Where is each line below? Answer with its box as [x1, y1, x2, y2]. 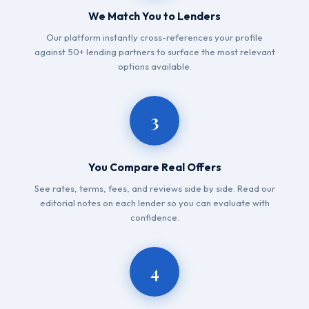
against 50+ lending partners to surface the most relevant [34, 46, 275, 57]
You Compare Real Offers [88, 160, 221, 174]
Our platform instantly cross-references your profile [46, 32, 263, 43]
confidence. [130, 212, 179, 223]
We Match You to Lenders [88, 9, 221, 23]
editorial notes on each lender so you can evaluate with [39, 197, 270, 208]
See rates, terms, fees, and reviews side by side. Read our [34, 183, 275, 194]
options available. [117, 61, 192, 72]
